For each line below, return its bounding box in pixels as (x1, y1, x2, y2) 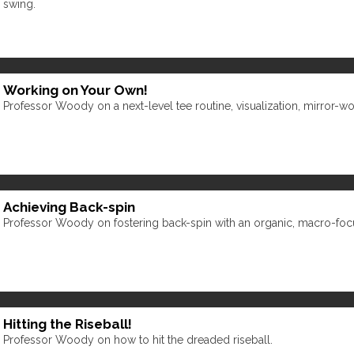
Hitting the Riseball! (3, 315, 132, 332)
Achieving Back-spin (3, 198, 135, 215)
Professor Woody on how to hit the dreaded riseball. (3, 333, 273, 346)
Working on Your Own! (3, 81, 148, 98)
